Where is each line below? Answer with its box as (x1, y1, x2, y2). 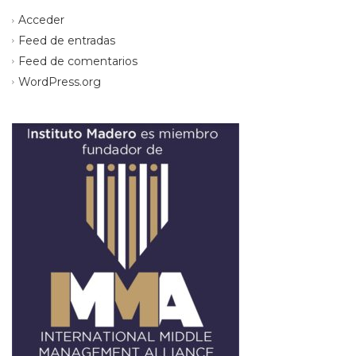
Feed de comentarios (18, 53, 137, 68)
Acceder (18, 13, 64, 28)
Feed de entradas (18, 33, 115, 48)
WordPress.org (18, 74, 101, 89)
